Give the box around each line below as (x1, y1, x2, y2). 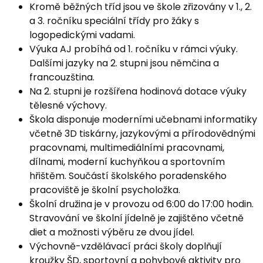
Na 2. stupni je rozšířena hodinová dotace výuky (29, 85, 247, 98)
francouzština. (29, 70, 95, 84)
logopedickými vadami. (29, 28, 135, 42)
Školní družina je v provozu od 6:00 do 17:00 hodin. (29, 197, 254, 211)
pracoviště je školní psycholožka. (29, 183, 180, 197)
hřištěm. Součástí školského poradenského (29, 169, 227, 183)
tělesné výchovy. (29, 99, 107, 112)
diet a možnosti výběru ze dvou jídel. (29, 225, 194, 239)
